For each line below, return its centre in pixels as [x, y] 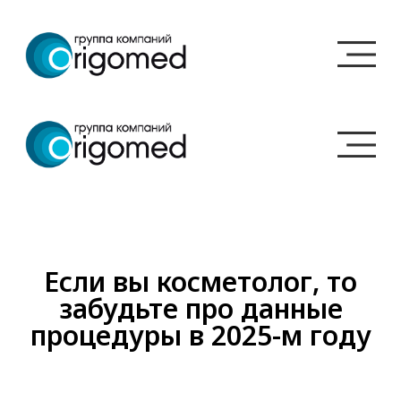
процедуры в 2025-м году [200, 335]
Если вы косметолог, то [200, 282]
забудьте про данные [200, 308]
